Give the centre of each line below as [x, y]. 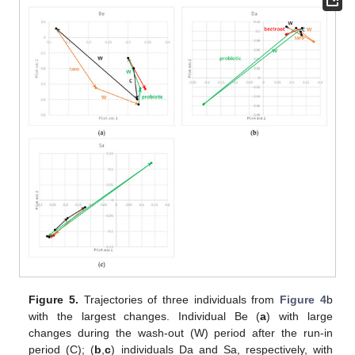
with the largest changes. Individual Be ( [145, 316]
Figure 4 [303, 299]
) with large [300, 316]
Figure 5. [54, 299]
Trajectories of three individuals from [179, 299]
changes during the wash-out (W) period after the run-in [181, 332]
